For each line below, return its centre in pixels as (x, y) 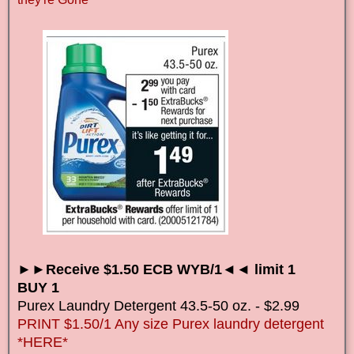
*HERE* (43, 342)
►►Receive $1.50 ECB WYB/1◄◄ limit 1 (156, 269)
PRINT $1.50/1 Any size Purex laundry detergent (171, 324)
